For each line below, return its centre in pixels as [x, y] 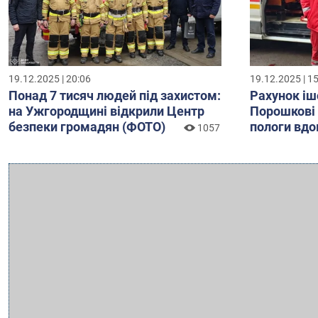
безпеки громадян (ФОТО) [87, 127]
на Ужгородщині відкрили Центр [106, 111]
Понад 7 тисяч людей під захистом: [115, 96]
